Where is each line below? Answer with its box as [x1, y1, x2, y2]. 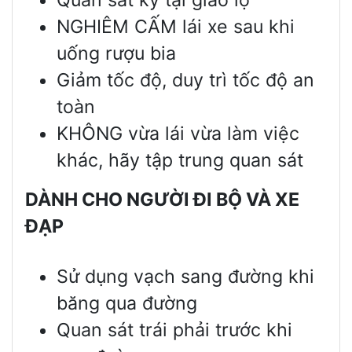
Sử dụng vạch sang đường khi [57, 265, 314, 288]
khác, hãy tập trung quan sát [57, 148, 303, 171]
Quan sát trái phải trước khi [57, 318, 292, 341]
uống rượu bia [57, 42, 176, 64]
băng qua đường [57, 291, 197, 314]
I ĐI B [184, 188, 228, 211]
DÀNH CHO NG [25, 188, 154, 211]
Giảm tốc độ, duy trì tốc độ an [57, 68, 314, 91]
